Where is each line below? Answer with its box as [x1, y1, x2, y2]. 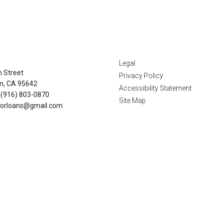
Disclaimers [119, 34, 183, 48]
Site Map [119, 97, 146, 105]
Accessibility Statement [119, 84, 192, 92]
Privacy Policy [119, 72, 163, 80]
